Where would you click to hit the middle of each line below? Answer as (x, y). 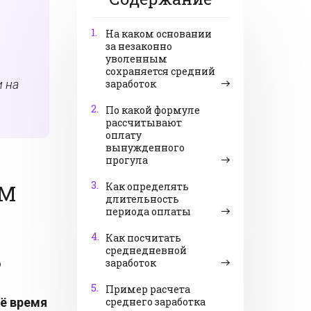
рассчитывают (144, 123)
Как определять (147, 186)
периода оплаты (148, 211)
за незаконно (139, 46)
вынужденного (145, 148)
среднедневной (146, 250)
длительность (142, 199)
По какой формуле (153, 110)
